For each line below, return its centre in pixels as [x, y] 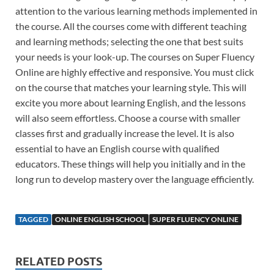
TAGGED [33, 220]
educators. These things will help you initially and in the [130, 164]
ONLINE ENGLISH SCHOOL [100, 220]
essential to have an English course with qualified [117, 149]
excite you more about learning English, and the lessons [131, 103]
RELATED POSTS [59, 262]
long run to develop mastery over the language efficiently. [135, 179]
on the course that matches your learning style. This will [131, 87]
